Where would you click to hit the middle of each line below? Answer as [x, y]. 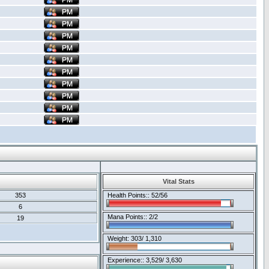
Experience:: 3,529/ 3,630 [143, 260]
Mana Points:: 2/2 [131, 217]
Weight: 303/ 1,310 [133, 238]
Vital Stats [178, 181]
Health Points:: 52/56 [136, 195]
